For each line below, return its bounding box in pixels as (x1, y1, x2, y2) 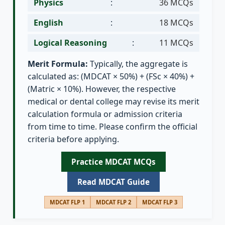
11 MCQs (159, 37, 193, 49)
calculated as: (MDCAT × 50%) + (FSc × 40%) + (28, 71, 194, 82)
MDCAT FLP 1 (50, 198, 85, 206)
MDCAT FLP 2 (96, 198, 131, 206)
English (34, 17, 63, 29)
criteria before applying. (28, 134, 119, 145)
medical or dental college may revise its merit (28, 96, 199, 107)
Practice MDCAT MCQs (71, 157, 156, 167)
